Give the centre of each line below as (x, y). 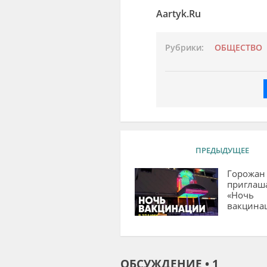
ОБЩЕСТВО (238, 47)
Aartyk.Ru (179, 13)
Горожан (246, 173)
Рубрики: (184, 47)
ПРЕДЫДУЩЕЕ (222, 150)
